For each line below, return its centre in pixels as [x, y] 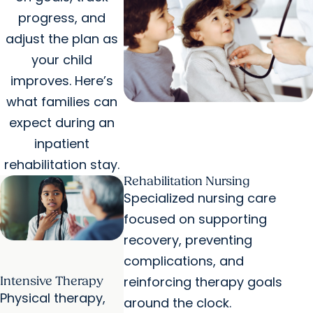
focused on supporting [195, 219]
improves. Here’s [61, 81]
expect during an [61, 123]
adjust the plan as [61, 39]
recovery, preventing [188, 240]
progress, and [61, 18]
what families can [61, 102]
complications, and [183, 261]
